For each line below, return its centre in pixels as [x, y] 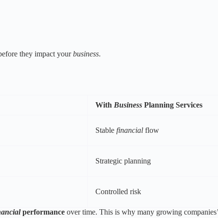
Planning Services [173, 105]
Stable [105, 130]
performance [44, 212]
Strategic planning [123, 161]
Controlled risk [118, 191]
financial [130, 130]
